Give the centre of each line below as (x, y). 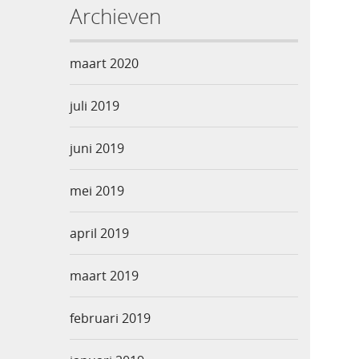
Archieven (115, 16)
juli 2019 (95, 106)
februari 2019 (110, 319)
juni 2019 (97, 149)
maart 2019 (104, 276)
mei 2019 (97, 191)
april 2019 (99, 234)
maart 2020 (104, 64)
